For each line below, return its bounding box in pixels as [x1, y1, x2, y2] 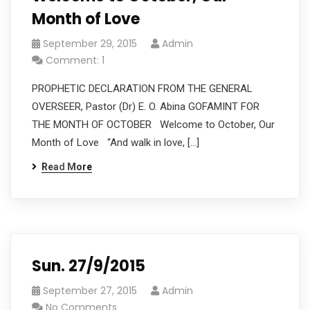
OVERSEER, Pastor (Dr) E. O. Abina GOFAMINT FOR [32, 100, 259, 113]
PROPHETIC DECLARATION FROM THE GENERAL [32, 82, 253, 95]
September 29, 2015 [43, 37, 137, 51]
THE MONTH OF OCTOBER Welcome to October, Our [32, 118, 275, 131]
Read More [42, 161, 92, 172]
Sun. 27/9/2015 [32, 255, 145, 277]
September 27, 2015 [43, 284, 137, 298]
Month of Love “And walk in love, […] [32, 136, 199, 149]
